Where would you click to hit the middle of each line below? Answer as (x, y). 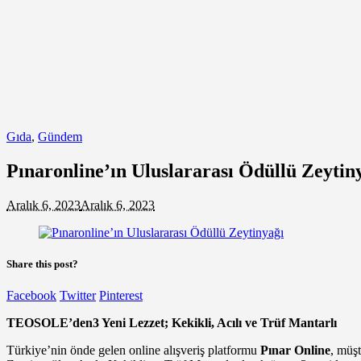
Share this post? (42, 263)
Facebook (31, 296)
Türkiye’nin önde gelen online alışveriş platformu (133, 351)
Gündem (60, 137)
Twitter (78, 296)
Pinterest (121, 296)
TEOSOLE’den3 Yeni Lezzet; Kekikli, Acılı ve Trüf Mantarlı (172, 323)
